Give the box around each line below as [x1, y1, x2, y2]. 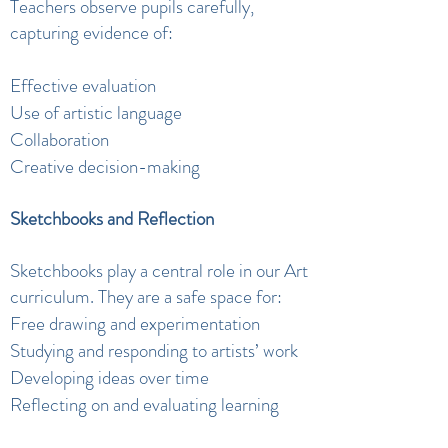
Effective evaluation [10, 72, 156, 99]
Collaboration [10, 126, 109, 153]
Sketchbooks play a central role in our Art [10, 257, 308, 284]
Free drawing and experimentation [10, 310, 260, 337]
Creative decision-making [10, 153, 200, 180]
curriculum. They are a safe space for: [10, 283, 282, 310]
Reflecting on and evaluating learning [10, 391, 279, 418]
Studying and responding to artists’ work [10, 337, 298, 364]
